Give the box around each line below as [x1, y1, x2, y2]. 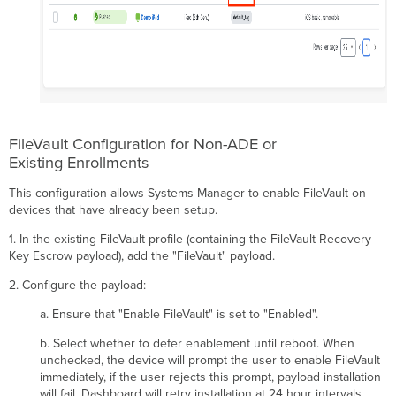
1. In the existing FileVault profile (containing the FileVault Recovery [9, 232, 372, 247]
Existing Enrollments [9, 153, 150, 173]
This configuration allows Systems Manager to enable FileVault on [9, 186, 367, 202]
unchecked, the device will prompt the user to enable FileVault [40, 353, 381, 369]
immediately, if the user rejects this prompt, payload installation [40, 369, 382, 385]
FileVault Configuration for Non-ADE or [9, 134, 278, 155]
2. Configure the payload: [9, 278, 147, 293]
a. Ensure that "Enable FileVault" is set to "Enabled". [40, 307, 319, 323]
